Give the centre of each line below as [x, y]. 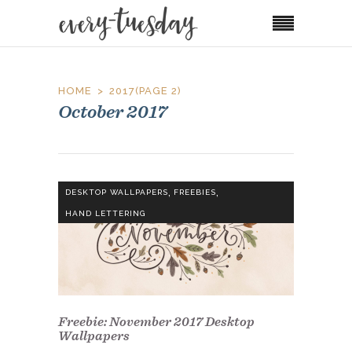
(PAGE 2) [158, 91]
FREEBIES [195, 192]
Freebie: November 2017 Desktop [156, 321]
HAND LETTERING [105, 213]
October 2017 [113, 112]
